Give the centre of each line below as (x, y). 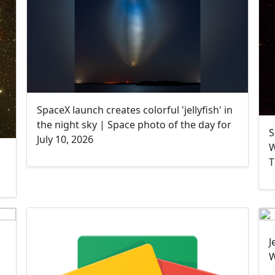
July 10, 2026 (65, 140)
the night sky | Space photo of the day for (134, 125)
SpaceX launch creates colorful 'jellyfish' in (135, 110)
